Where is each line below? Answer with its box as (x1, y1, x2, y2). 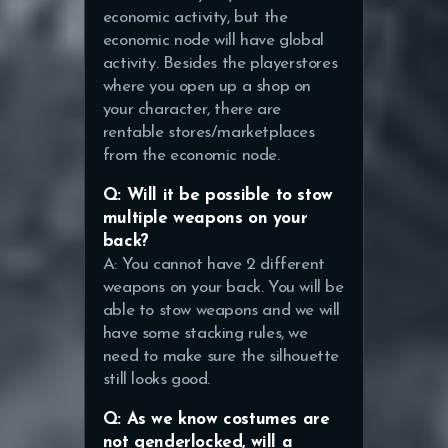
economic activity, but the (102, 8, 288, 26)
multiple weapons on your (102, 209, 308, 227)
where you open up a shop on (102, 77, 312, 95)
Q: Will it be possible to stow (102, 186, 333, 204)
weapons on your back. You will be (102, 278, 344, 296)
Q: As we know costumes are (102, 410, 330, 428)
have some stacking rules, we (102, 324, 308, 342)
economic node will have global (102, 31, 324, 49)
